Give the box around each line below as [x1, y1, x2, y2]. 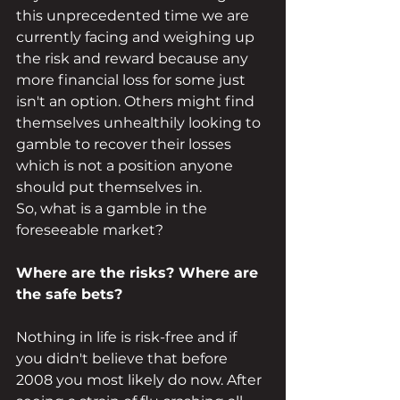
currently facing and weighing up [16, 29, 258, 46]
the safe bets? [16, 286, 127, 303]
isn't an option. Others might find [16, 93, 258, 110]
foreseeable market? [16, 221, 167, 238]
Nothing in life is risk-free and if [16, 329, 240, 346]
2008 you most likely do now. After [16, 371, 265, 388]
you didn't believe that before [16, 350, 231, 367]
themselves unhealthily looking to [16, 114, 264, 131]
